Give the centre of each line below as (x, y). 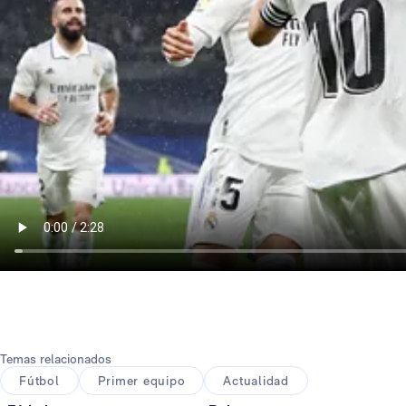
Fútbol (39, 381)
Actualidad (256, 381)
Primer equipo (141, 381)
